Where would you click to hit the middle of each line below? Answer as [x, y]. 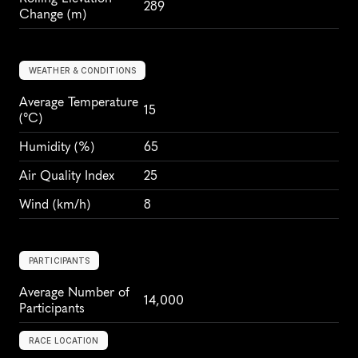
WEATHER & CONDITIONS [82, 70]
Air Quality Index [67, 175]
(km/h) [70, 204]
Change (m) [53, 14]
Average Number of [74, 292]
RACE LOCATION [64, 340]
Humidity [45, 147]
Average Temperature [79, 102]
